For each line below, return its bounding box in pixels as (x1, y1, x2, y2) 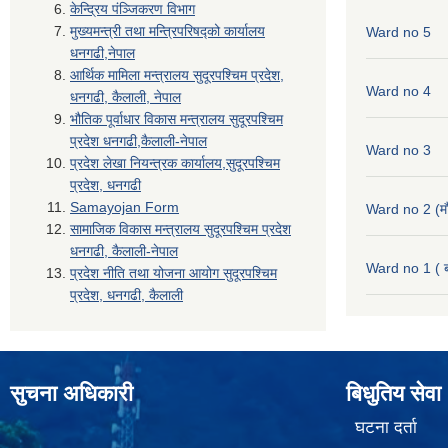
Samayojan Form (70, 199, 179, 216)
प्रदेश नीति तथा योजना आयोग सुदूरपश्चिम (70, 265, 277, 282)
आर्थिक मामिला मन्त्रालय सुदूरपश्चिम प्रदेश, (70, 67, 284, 84)
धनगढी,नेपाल (70, 45, 135, 62)
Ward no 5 (366, 24, 431, 41)
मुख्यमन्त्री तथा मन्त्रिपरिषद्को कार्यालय (70, 23, 265, 40)
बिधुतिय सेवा (346, 381, 441, 407)
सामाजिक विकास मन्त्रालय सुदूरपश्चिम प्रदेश (70, 221, 291, 238)
